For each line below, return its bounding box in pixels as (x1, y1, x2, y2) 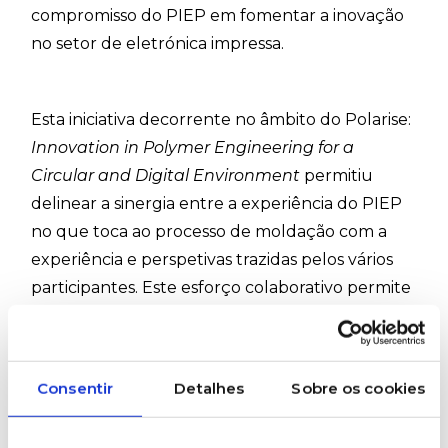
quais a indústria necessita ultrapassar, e (31, 362, 348, 382)
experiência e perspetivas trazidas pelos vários (31, 250, 394, 270)
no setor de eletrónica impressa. (31, 34, 285, 54)
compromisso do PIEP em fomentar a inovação (31, 6, 405, 26)
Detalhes (174, 378, 245, 398)
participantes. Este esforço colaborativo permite (31, 278, 412, 298)
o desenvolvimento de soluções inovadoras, (31, 306, 377, 326)
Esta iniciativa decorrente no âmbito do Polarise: (31, 110, 412, 130)
